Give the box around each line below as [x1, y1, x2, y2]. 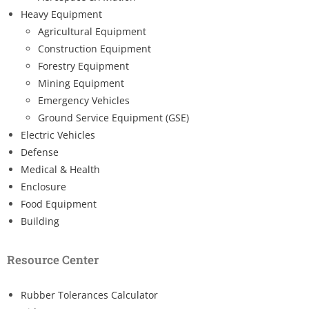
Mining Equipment [38, 76, 124, 90]
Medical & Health [21, 162, 100, 176]
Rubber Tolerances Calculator [21, 288, 158, 301]
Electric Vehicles [21, 128, 95, 141]
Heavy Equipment [21, 7, 102, 21]
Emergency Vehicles [38, 93, 130, 107]
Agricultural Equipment [38, 24, 146, 38]
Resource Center [7, 251, 99, 268]
